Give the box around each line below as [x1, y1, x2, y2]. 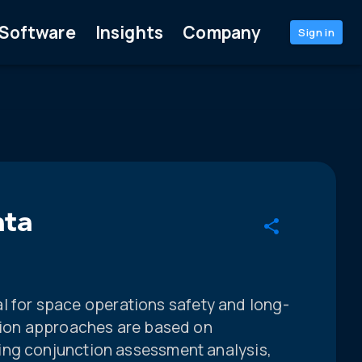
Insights [95, 20, 164, 44]
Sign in [298, 25, 335, 40]
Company [183, 20, 262, 44]
